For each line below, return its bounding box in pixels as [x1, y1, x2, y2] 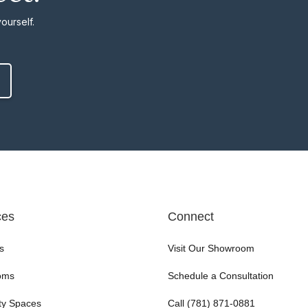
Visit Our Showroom [167, 243, 254, 254]
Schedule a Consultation [167, 270, 274, 281]
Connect [167, 210, 214, 223]
